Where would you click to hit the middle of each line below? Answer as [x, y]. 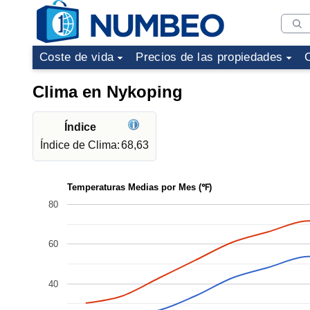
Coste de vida [77, 57]
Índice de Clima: [80, 145]
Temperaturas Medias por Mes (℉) [139, 187]
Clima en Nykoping [108, 92]
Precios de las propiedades [209, 57]
